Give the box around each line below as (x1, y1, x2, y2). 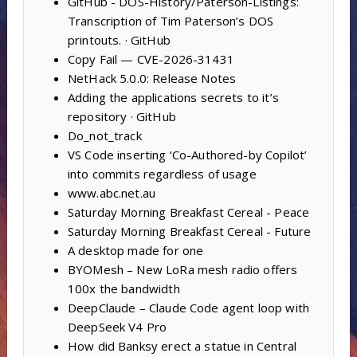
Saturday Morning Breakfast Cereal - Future (67, 223, 312, 240)
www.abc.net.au (67, 185, 156, 202)
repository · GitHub (67, 108, 176, 125)
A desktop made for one (67, 242, 204, 259)
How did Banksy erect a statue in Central (67, 338, 296, 355)
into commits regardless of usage (67, 166, 257, 182)
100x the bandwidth (67, 280, 180, 297)
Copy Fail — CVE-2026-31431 (67, 51, 234, 68)
